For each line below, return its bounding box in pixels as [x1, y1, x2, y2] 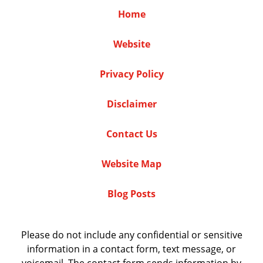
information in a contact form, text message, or [27, 242, 236, 256]
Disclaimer [106, 97, 157, 111]
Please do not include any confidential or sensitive [21, 228, 242, 242]
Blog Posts [107, 187, 156, 201]
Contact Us [106, 127, 157, 141]
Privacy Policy [99, 68, 164, 81]
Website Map [102, 157, 161, 171]
